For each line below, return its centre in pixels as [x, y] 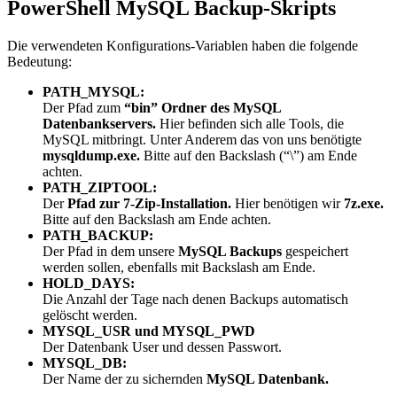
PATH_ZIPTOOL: [100, 188]
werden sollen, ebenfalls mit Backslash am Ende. [179, 268]
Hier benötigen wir [288, 204]
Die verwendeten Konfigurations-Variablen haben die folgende [183, 46]
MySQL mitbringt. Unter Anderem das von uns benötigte [202, 140]
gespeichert [315, 252]
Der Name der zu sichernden [123, 379]
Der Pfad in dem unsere [110, 252]
